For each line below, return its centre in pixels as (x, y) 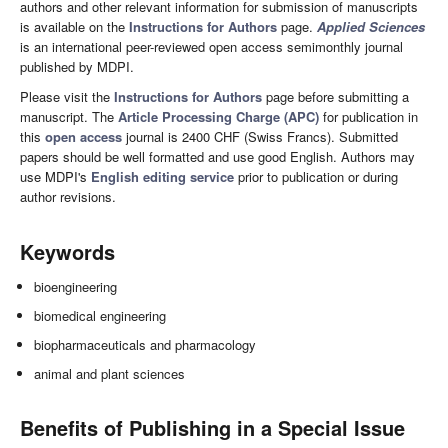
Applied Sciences (371, 27)
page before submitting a (335, 97)
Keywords (67, 252)
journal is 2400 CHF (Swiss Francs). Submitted (260, 137)
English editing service (162, 177)
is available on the (74, 27)
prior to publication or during (316, 177)
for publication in (368, 117)
